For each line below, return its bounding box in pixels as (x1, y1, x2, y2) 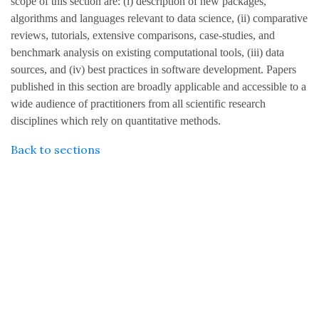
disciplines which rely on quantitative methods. (11, 115, 221, 127)
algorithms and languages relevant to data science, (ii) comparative (11, 12, 308, 24)
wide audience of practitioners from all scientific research (11, 98, 266, 110)
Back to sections (11, 142, 100, 157)
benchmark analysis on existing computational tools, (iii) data (11, 46, 284, 58)
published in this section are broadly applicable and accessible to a (11, 80, 306, 93)
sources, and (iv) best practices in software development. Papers (11, 63, 296, 75)
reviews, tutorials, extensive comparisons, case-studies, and (11, 29, 275, 41)
